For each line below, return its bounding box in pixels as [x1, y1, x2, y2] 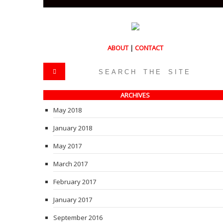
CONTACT [134, 43, 163, 52]
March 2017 [53, 159, 88, 168]
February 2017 [53, 177, 96, 186]
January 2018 [53, 123, 92, 132]
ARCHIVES [120, 91, 150, 100]
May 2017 [53, 141, 82, 150]
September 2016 [53, 213, 103, 222]
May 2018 [53, 106, 82, 114]
